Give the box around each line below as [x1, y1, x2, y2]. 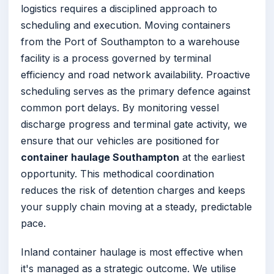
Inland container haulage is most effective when [21, 246, 243, 259]
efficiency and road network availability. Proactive [21, 68, 250, 81]
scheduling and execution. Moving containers [21, 19, 231, 32]
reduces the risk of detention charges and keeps [21, 184, 245, 197]
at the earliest [179, 151, 245, 164]
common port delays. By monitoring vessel [21, 102, 219, 114]
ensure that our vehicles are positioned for [21, 135, 220, 147]
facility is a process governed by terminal [21, 52, 211, 65]
